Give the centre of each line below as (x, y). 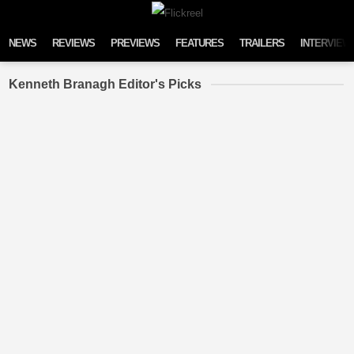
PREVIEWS (136, 43)
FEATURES (200, 43)
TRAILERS (262, 43)
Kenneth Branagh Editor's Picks (105, 84)
